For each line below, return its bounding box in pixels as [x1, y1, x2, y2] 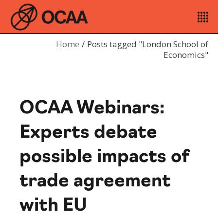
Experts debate [19, 124, 158, 142]
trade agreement [19, 173, 171, 191]
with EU [19, 197, 88, 215]
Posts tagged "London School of [87, 38, 208, 50]
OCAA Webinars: [19, 100, 165, 118]
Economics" [163, 49, 208, 60]
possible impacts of [19, 148, 189, 166]
